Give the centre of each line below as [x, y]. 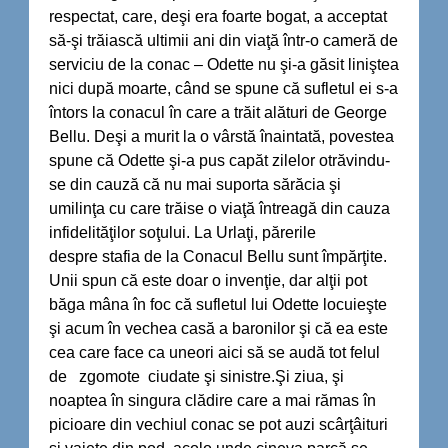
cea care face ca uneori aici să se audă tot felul [214, 352]
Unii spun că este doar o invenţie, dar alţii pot [208, 280]
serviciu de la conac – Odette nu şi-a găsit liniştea [224, 64]
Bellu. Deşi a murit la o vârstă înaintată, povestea [221, 136]
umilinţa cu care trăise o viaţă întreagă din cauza [219, 208]
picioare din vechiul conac [141, 424]
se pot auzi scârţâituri [313, 424]
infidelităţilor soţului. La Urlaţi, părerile [182, 232]
